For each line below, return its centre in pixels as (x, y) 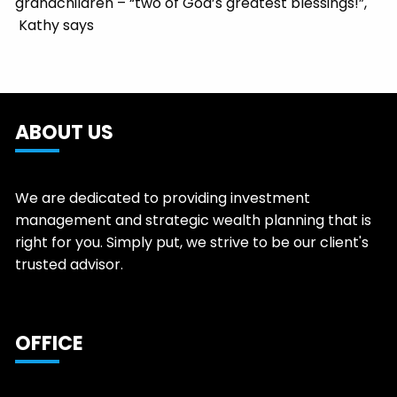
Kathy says (55, 26)
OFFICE (50, 344)
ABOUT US (65, 133)
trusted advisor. (70, 265)
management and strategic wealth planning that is (194, 221)
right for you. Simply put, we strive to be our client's (192, 243)
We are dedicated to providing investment (163, 198)
